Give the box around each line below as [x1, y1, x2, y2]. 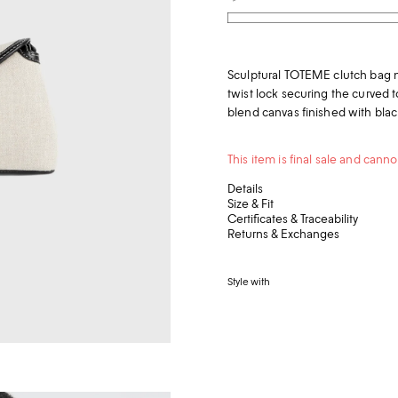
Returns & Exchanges [227, 226, 339, 242]
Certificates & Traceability [227, 211, 358, 227]
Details [227, 180, 263, 196]
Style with [227, 275, 270, 288]
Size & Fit [227, 195, 274, 211]
